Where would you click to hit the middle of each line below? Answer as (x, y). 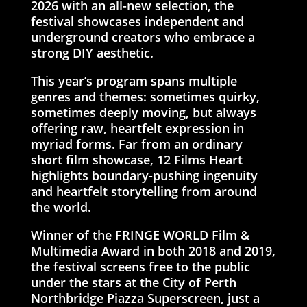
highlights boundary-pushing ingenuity (144, 175)
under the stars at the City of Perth (133, 282)
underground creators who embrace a (143, 37)
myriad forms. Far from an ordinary (136, 144)
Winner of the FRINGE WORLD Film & (140, 235)
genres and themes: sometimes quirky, (145, 96)
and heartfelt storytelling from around (144, 191)
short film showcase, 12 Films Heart (136, 159)
